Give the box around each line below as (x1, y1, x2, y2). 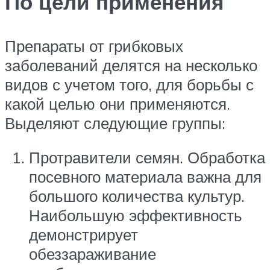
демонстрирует (29, 225, 138, 245)
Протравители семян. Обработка (29, 148, 265, 168)
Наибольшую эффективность (29, 206, 242, 225)
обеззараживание (29, 244, 156, 264)
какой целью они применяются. (5, 93, 230, 113)
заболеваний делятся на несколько (5, 55, 257, 75)
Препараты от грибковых (5, 36, 183, 55)
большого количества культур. (29, 186, 245, 206)
